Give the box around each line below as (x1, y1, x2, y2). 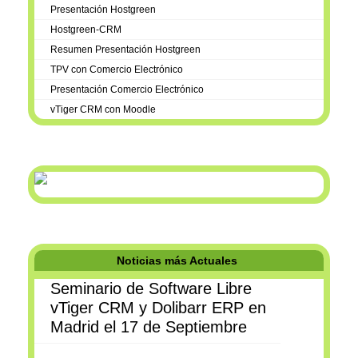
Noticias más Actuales (117, 253, 237, 267)
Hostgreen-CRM (50, 23, 121, 35)
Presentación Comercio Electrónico (50, 83, 204, 95)
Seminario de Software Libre (50, 279, 252, 297)
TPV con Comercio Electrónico (50, 63, 183, 75)
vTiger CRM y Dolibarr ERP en (50, 298, 266, 316)
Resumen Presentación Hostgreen (50, 43, 201, 55)
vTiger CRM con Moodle (50, 103, 156, 115)
